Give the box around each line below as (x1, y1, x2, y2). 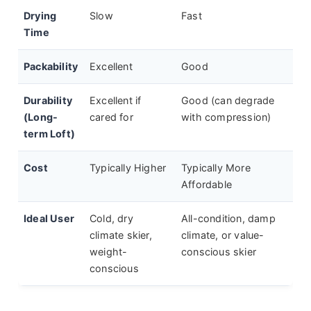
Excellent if (90, 94, 142, 107)
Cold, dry (90, 212, 133, 225)
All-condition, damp (181, 212, 276, 225)
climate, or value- (181, 229, 264, 242)
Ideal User (24, 212, 74, 225)
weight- (90, 246, 128, 258)
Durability (24, 94, 72, 107)
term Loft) (24, 128, 75, 140)
